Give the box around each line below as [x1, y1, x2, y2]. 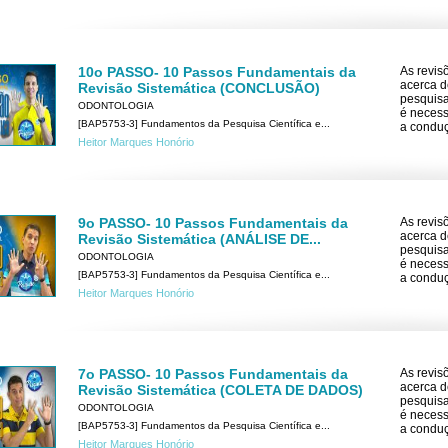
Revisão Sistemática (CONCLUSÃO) [78, 80, 320, 97]
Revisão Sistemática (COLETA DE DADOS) [78, 382, 363, 399]
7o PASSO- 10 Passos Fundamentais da [78, 366, 348, 383]
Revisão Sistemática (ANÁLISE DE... [78, 231, 321, 248]
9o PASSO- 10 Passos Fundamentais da [78, 215, 348, 232]
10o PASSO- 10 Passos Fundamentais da [78, 64, 356, 81]
